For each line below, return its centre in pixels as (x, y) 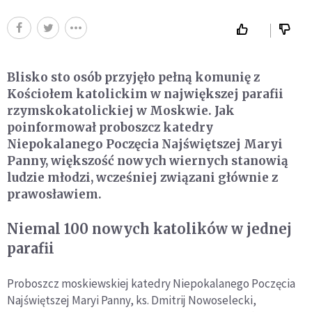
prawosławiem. (54, 195)
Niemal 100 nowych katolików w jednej (149, 229)
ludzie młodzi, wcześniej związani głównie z (142, 178)
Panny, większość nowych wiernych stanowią (148, 161)
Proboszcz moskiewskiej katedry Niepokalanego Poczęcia (151, 284)
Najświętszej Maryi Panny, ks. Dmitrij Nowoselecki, (132, 301)
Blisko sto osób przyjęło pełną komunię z (133, 78)
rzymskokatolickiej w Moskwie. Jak (121, 111)
